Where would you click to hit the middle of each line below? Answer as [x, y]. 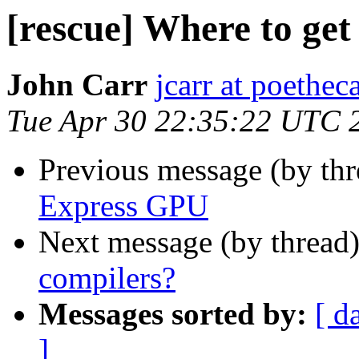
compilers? [107, 278]
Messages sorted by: [173, 314]
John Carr [77, 85]
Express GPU [123, 206]
